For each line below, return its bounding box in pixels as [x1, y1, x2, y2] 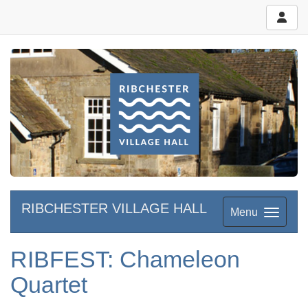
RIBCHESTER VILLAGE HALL [21, 200, 207, 216]
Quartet [10, 272, 87, 298]
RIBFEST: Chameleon [10, 246, 240, 273]
